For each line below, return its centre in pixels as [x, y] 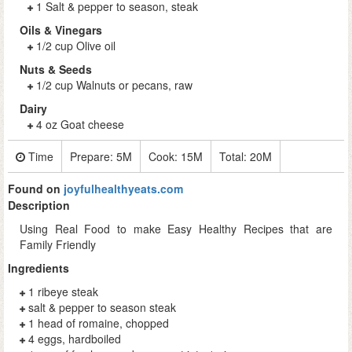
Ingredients [38, 268]
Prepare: [93, 157]
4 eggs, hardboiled [75, 339]
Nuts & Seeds [56, 70]
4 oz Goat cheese [80, 125]
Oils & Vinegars [61, 30]
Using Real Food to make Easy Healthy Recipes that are [176, 229]
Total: [235, 157]
